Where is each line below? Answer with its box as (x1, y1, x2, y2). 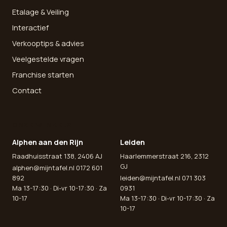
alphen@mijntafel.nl (12, 163, 74, 173)
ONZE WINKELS (12, 121, 71, 129)
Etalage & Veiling (12, 7, 69, 17)
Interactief (12, 23, 49, 33)
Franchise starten (12, 70, 74, 80)
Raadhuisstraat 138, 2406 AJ (12, 152, 102, 161)
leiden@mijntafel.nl (120, 173, 180, 183)
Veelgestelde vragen (12, 54, 84, 64)
